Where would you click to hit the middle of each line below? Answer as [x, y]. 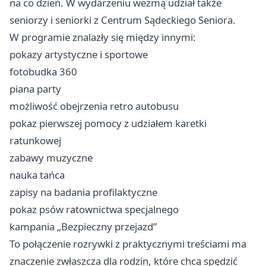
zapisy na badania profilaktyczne [83, 192]
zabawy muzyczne [51, 158]
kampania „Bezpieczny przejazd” [83, 227]
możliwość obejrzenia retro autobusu [94, 106]
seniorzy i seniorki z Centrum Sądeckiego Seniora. [123, 20]
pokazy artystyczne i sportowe [79, 54]
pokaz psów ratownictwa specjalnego [94, 209]
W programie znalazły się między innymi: [103, 37]
